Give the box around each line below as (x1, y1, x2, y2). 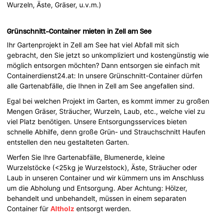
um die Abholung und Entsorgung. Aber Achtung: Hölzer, (7, 183, 188, 192)
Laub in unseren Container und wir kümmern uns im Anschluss (7, 173, 204, 182)
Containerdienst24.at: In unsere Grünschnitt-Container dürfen (7, 71, 203, 80)
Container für (7, 204, 51, 213)
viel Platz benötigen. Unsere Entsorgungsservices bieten (7, 117, 187, 126)
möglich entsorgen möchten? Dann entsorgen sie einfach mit (7, 61, 200, 69)
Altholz (50, 204, 75, 213)
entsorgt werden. (74, 204, 131, 213)
